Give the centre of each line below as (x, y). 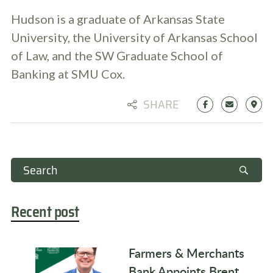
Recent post (45, 212)
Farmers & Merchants (186, 253)
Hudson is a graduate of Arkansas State (118, 19)
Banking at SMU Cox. (68, 74)
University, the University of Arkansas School (134, 37)
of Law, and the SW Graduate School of (117, 55)
